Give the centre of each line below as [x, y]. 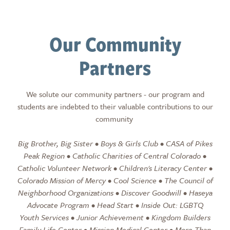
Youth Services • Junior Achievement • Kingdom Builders [115, 217]
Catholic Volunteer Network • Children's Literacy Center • [115, 168]
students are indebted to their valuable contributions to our [115, 106]
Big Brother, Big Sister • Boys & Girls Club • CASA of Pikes [115, 143]
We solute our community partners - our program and [115, 94]
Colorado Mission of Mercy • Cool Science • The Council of [115, 180]
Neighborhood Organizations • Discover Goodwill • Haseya [115, 193]
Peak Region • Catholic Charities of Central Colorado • [115, 156]
